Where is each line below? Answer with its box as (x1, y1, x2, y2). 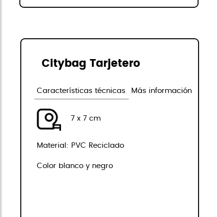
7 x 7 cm (61, 115, 101, 123)
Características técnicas (37, 87, 126, 95)
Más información (131, 87, 192, 95)
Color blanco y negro (37, 162, 113, 170)
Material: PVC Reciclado (37, 142, 124, 150)
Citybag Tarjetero (42, 58, 140, 69)
